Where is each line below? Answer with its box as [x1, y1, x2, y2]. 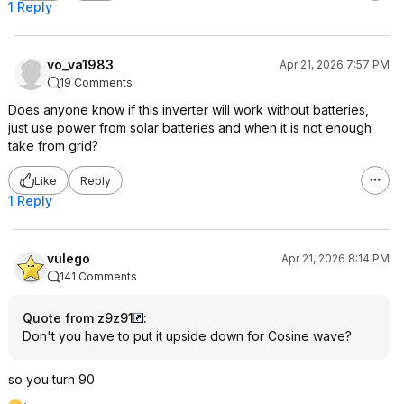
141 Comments [60, 270, 137, 283]
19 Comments [60, 76, 133, 89]
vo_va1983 [47, 57, 114, 72]
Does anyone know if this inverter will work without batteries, [8, 102, 369, 117]
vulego [47, 251, 90, 266]
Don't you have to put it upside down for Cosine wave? [23, 328, 352, 344]
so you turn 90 [8, 372, 95, 387]
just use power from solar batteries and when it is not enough [8, 120, 372, 135]
